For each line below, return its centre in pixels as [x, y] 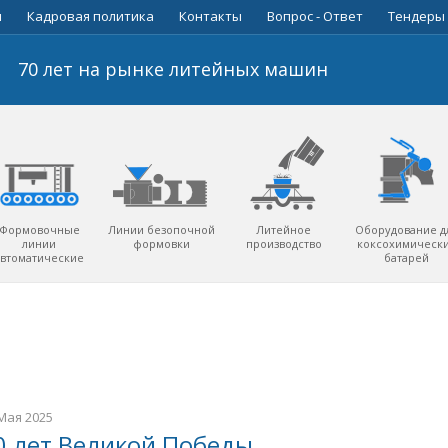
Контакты [210, 16]
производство [283, 243]
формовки [161, 243]
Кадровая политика [90, 16]
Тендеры [416, 16]
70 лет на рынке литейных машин [173, 69]
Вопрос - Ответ [315, 16]
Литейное [283, 229]
